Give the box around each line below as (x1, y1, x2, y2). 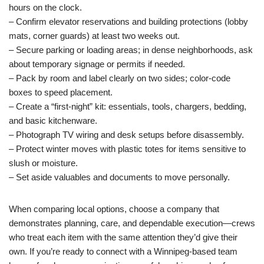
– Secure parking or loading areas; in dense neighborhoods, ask (9, 45, 253, 55)
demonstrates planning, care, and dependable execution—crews (9, 218, 255, 228)
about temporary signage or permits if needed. (9, 59, 185, 69)
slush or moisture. (9, 158, 78, 168)
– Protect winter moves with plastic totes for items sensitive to (9, 144, 246, 154)
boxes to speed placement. (9, 87, 113, 97)
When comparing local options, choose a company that (9, 204, 219, 214)
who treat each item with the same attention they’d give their (9, 232, 237, 242)
